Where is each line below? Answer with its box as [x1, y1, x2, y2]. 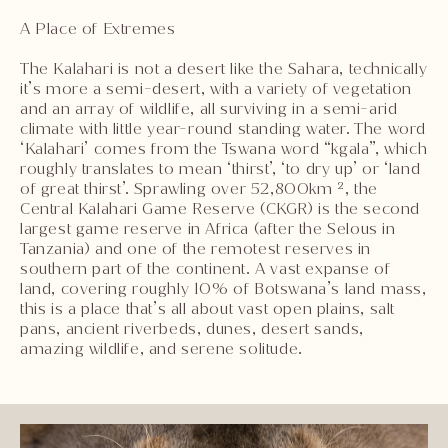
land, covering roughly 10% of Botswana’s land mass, [20, 277, 427, 299]
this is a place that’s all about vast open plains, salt [20, 297, 396, 319]
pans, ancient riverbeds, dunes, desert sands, [20, 317, 365, 339]
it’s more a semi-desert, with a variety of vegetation [20, 77, 412, 99]
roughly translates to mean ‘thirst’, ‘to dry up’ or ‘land [20, 157, 421, 179]
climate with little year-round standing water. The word [20, 117, 427, 139]
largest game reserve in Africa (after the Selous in [20, 217, 396, 239]
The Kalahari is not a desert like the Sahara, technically [20, 57, 428, 79]
